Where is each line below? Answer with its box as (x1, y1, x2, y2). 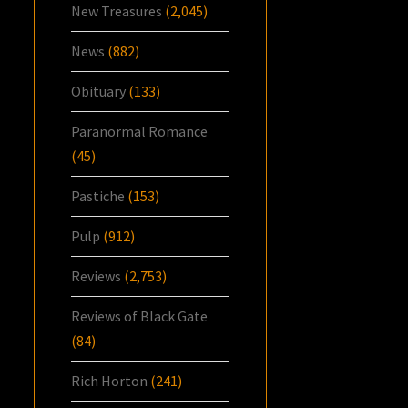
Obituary (71, 81, 127, 100)
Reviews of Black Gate (71, 306, 209, 325)
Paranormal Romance (71, 121, 209, 140)
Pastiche (71, 186, 126, 205)
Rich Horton (71, 371, 148, 390)
